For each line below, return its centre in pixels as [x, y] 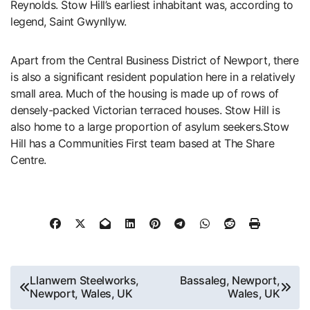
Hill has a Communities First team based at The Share [143, 143]
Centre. [28, 159]
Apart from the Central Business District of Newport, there [155, 60]
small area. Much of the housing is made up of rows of [145, 93]
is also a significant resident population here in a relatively [153, 76]
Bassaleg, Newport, [230, 281]
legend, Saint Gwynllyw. [69, 21]
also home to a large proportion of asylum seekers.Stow [150, 126]
